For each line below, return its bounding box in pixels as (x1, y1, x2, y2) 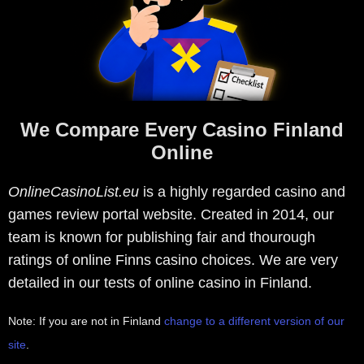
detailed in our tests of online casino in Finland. (8, 275, 312, 292)
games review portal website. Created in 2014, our (8, 206, 334, 223)
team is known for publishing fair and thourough (8, 229, 315, 246)
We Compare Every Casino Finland (20, 119, 344, 141)
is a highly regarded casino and (139, 184, 345, 201)
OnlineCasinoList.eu (8, 184, 139, 201)
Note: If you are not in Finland (8, 314, 164, 328)
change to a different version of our (164, 314, 344, 328)
